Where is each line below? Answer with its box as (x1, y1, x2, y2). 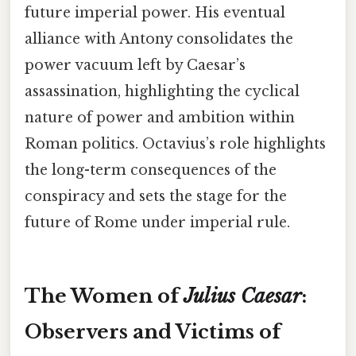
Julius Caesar (184, 284, 301, 308)
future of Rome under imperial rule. (25, 213, 290, 231)
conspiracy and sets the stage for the (25, 187, 287, 205)
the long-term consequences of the (25, 161, 277, 179)
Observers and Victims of (25, 319, 281, 343)
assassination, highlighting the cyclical (25, 82, 300, 100)
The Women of (25, 284, 184, 308)
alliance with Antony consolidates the (25, 29, 293, 48)
